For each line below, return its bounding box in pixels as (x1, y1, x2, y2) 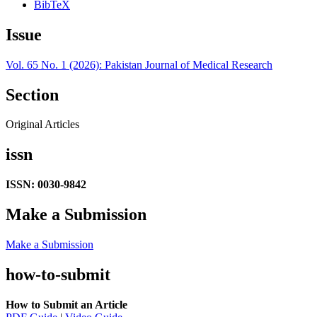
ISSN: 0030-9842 (6, 178, 86, 191)
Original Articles (6, 118, 79, 131)
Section (6, 85, 59, 104)
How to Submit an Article (6, 298, 127, 311)
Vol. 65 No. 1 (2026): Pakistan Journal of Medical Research (6, 58, 272, 71)
